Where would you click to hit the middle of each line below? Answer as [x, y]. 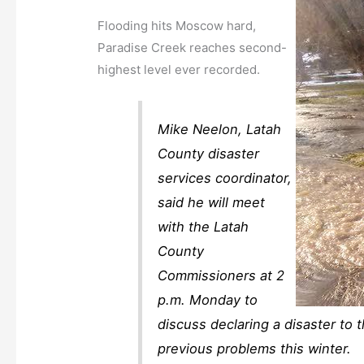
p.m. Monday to [208, 299]
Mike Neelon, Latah [220, 129]
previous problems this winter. [255, 348]
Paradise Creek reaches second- [193, 48]
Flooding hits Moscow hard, [177, 26]
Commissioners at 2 [221, 275]
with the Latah [204, 226]
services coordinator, [225, 178]
